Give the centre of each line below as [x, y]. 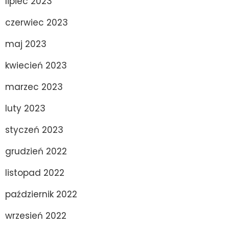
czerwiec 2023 [37, 22]
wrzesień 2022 [36, 215]
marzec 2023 [34, 87]
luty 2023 [25, 108]
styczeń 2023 [34, 130]
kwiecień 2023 [36, 65]
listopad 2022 [35, 173]
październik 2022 [41, 194]
